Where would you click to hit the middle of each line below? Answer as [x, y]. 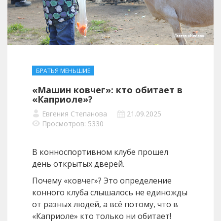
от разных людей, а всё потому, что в [105, 204]
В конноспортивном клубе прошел [100, 152]
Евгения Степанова [74, 114]
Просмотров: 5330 [73, 124]
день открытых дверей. [78, 164]
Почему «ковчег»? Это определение [102, 181]
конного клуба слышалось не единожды [110, 193]
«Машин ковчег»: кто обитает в [107, 90]
